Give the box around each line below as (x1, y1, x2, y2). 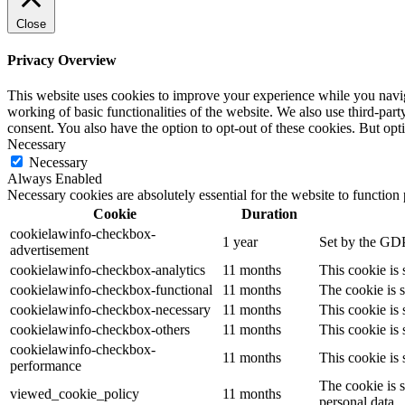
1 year (222, 234, 258, 250)
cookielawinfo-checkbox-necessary (10, 302, 211, 318)
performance (10, 358, 81, 374)
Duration (240, 206, 297, 222)
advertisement (10, 242, 89, 259)
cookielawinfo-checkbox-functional (10, 282, 212, 298)
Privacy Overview (7, 52, 117, 69)
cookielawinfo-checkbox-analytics (10, 262, 205, 278)
